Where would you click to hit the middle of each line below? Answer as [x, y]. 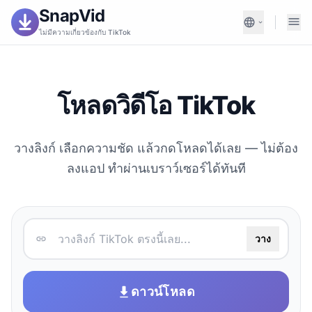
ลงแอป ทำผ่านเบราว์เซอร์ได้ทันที [156, 168]
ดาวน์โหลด [163, 291]
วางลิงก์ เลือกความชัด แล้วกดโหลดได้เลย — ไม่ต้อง [156, 148]
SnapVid [72, 15]
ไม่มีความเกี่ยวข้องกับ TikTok [85, 32]
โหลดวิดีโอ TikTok [156, 105]
